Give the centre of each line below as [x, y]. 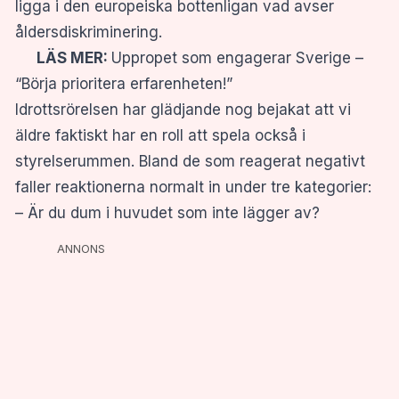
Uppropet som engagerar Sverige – [237, 57]
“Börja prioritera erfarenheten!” [124, 83]
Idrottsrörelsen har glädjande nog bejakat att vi [183, 109]
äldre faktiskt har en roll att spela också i [160, 135]
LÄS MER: [63, 57]
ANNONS [81, 248]
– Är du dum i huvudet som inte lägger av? [167, 212]
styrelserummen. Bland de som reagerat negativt [190, 161]
